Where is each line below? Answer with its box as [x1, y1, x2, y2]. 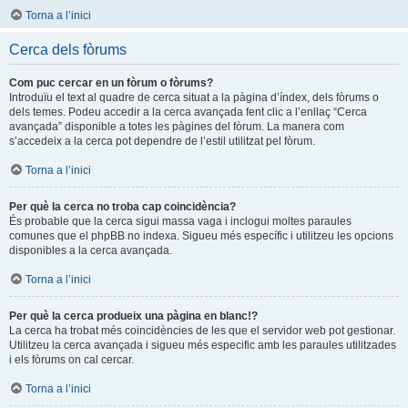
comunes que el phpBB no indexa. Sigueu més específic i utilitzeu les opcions [9, 229, 393, 242]
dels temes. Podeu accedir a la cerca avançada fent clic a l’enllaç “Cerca [9, 105, 367, 118]
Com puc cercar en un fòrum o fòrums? [9, 76, 213, 89]
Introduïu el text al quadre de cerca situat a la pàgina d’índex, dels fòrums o [9, 90, 379, 104]
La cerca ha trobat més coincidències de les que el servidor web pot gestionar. [9, 323, 395, 337]
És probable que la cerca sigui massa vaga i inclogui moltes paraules [9, 214, 352, 228]
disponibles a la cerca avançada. [9, 243, 172, 257]
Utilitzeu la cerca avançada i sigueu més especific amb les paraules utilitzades [9, 338, 396, 352]
